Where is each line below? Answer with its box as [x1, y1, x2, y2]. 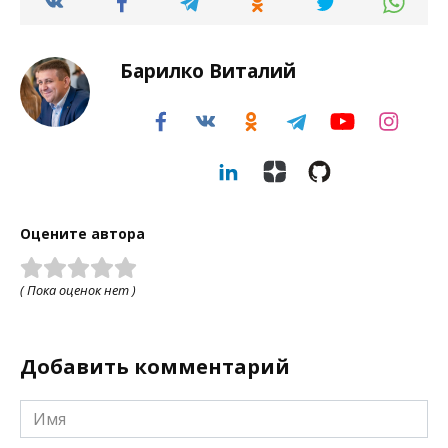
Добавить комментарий [20, 353, 290, 381]
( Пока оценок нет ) [20, 281, 136, 300]
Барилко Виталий [120, 57, 296, 85]
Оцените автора [20, 223, 145, 243]
